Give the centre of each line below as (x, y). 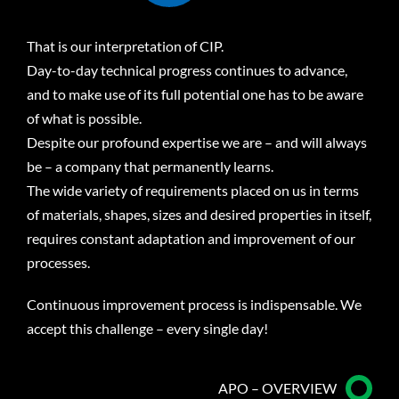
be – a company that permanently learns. (150, 166)
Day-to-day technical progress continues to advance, (187, 69)
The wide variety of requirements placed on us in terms (192, 190)
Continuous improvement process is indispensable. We (194, 304)
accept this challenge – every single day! (147, 328)
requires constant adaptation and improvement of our (191, 238)
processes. (58, 262)
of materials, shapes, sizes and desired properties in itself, (199, 214)
